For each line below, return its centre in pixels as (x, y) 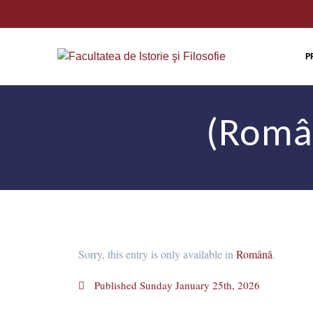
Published (116, 285)
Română (254, 254)
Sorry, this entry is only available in (157, 254)
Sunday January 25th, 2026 (200, 285)
